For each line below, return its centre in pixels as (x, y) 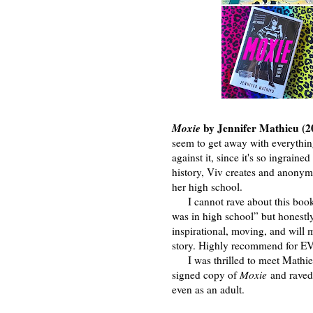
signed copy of (206, 274)
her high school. (207, 186)
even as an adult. (208, 289)
